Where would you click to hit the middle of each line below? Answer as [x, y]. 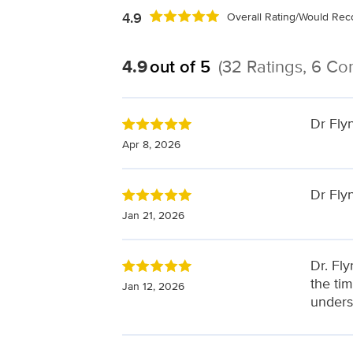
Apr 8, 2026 [151, 144]
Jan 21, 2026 [153, 215]
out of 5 [180, 66]
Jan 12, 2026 [153, 286]
